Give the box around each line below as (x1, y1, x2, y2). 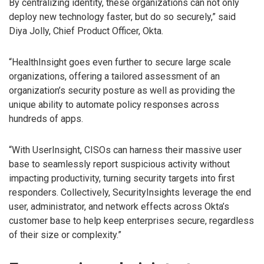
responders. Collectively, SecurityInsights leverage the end (9, 186, 251, 198)
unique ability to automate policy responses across (9, 99, 219, 111)
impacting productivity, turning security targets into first (9, 172, 235, 184)
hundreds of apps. (9, 113, 83, 125)
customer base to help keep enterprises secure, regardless (9, 214, 254, 226)
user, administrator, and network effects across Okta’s (9, 200, 229, 212)
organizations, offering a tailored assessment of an (9, 71, 220, 82)
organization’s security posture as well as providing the (9, 85, 235, 97)
